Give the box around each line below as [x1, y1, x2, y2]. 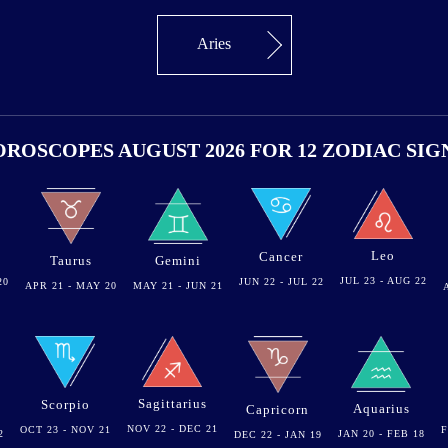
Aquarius [352, 401, 410, 417]
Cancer [259, 248, 303, 264]
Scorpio [40, 396, 90, 412]
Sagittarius [137, 396, 207, 411]
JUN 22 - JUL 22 [238, 275, 324, 287]
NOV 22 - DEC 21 [126, 423, 218, 434]
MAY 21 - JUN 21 [132, 279, 223, 291]
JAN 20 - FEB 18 [337, 428, 425, 440]
